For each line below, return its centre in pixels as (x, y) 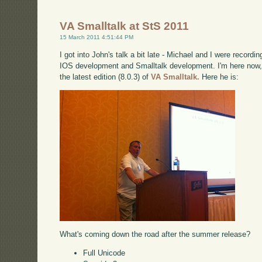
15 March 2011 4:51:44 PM (97, 37)
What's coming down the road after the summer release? (155, 234)
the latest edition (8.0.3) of (106, 77)
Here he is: (219, 77)
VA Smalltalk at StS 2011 (125, 26)
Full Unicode (104, 253)
